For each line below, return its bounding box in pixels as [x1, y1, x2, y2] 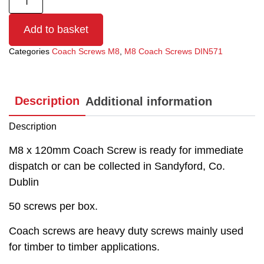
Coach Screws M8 [52, 47, 120, 57]
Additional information [85, 94, 212, 108]
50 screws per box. [9, 200, 98, 213]
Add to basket [24, 24, 88, 36]
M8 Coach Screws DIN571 [124, 47, 223, 57]
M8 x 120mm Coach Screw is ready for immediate [9, 144, 243, 157]
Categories [9, 47, 49, 57]
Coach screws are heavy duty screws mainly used [9, 225, 243, 237]
